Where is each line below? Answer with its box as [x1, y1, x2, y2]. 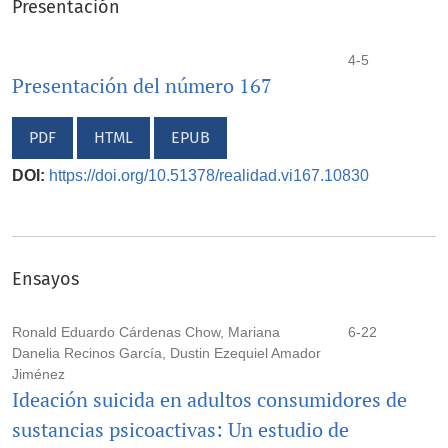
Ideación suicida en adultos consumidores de [12, 385, 407, 413]
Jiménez [12, 365, 65, 382]
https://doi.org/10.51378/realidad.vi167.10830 [49, 166, 369, 184]
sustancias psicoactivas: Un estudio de [12, 415, 349, 443]
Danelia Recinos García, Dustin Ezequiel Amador [12, 344, 321, 361]
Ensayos [12, 267, 79, 290]
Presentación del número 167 [12, 71, 272, 99]
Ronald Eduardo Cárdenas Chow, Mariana [12, 323, 280, 340]
